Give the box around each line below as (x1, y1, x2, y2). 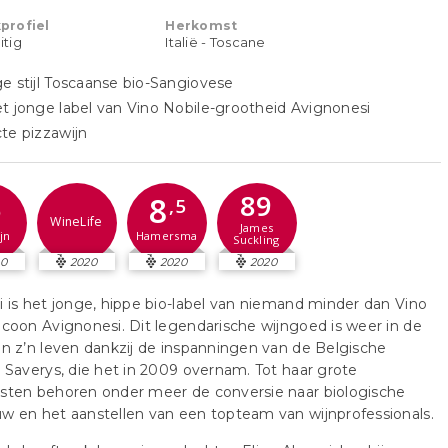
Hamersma (135, 228, 198, 244)
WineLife (50, 212, 103, 230)
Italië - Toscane (165, 34, 266, 51)
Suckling (233, 232, 280, 248)
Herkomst (165, 18, 238, 34)
